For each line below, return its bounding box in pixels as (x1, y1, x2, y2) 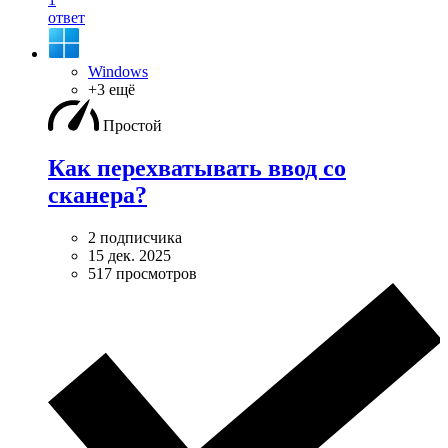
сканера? (48, 181, 147, 208)
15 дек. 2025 (88, 246, 171, 264)
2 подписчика (88, 228, 182, 246)
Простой (103, 116, 162, 134)
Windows (88, 62, 148, 80)
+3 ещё (88, 80, 135, 98)
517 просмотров (88, 264, 197, 282)
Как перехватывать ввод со (48, 154, 346, 181)
